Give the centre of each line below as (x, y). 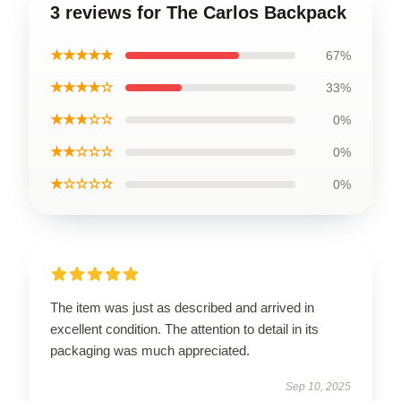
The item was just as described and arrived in (182, 307)
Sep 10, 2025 (318, 386)
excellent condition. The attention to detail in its (184, 328)
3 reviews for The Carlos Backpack (198, 12)
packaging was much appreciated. (150, 350)
